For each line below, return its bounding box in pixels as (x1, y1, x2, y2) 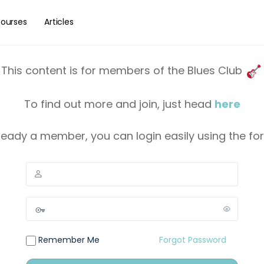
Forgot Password (159, 234, 226, 246)
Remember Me (36, 234, 100, 246)
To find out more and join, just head (24, 97, 214, 111)
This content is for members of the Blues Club (1, 62, 245, 78)
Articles (44, 16, 74, 28)
